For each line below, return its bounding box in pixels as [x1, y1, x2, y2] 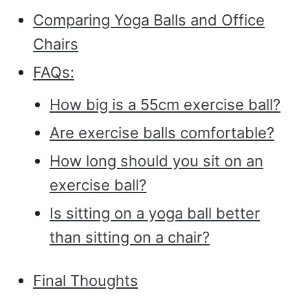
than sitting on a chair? [49, 228, 210, 247]
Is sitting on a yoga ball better [49, 204, 260, 223]
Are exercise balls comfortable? [49, 124, 274, 142]
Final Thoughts [33, 272, 138, 290]
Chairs [33, 35, 78, 54]
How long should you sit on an [49, 152, 263, 170]
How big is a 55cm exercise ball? [49, 96, 280, 114]
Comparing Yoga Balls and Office [33, 11, 265, 30]
